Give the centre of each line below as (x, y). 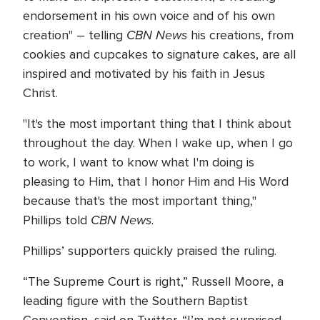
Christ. (44, 93)
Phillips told (57, 220)
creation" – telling (75, 35)
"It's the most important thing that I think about (157, 124)
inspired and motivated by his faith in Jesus (144, 74)
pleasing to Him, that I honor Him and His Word (156, 181)
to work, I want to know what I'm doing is (139, 162)
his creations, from (240, 35)
